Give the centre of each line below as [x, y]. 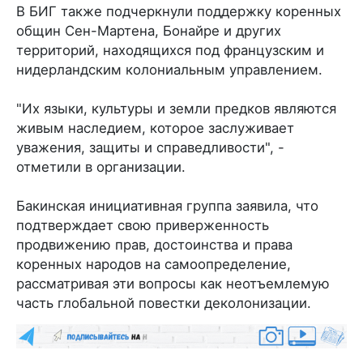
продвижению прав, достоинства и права [154, 244]
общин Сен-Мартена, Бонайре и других [149, 30]
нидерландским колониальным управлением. [169, 69]
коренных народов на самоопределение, [154, 264]
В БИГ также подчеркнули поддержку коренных [179, 11]
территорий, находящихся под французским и [170, 50]
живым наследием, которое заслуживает [155, 128]
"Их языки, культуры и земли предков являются [176, 108]
